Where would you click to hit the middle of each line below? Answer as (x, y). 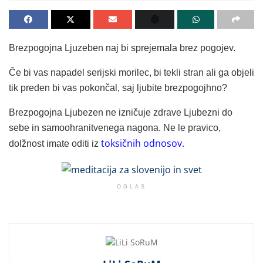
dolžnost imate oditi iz (54, 144)
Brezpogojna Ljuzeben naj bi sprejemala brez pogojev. (122, 48)
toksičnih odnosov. (141, 144)
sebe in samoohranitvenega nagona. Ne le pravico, (115, 128)
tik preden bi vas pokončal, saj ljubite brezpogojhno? (118, 88)
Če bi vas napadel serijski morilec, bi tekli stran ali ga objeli (131, 73)
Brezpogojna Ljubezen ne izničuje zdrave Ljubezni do (121, 113)
